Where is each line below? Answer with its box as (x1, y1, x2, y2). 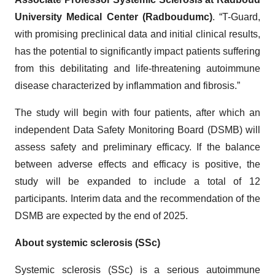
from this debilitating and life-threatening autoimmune (15, 63, 260, 74)
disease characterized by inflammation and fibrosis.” (15, 80, 240, 91)
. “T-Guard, (212, 12, 260, 22)
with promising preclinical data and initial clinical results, (15, 29, 260, 39)
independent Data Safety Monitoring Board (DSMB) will (15, 125, 260, 135)
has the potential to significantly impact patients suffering (15, 46, 260, 56)
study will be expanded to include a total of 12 (15, 176, 260, 187)
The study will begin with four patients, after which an (15, 107, 260, 118)
